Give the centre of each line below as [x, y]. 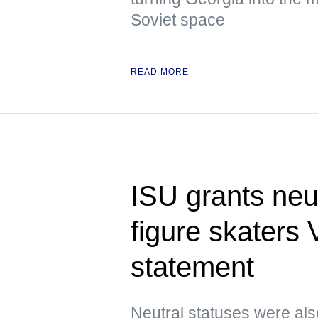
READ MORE [160, 71]
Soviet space [178, 20]
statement [192, 267]
